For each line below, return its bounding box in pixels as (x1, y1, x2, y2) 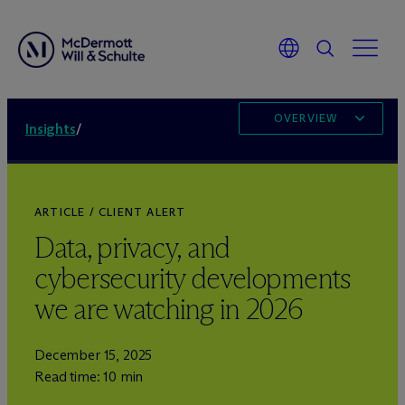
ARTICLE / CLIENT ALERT (34, 205, 186, 219)
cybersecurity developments (34, 260, 351, 297)
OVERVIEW (273, 111, 338, 125)
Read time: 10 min (34, 368, 144, 385)
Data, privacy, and (34, 230, 230, 266)
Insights (25, 120, 76, 137)
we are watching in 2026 (34, 291, 303, 327)
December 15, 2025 (34, 346, 153, 363)
